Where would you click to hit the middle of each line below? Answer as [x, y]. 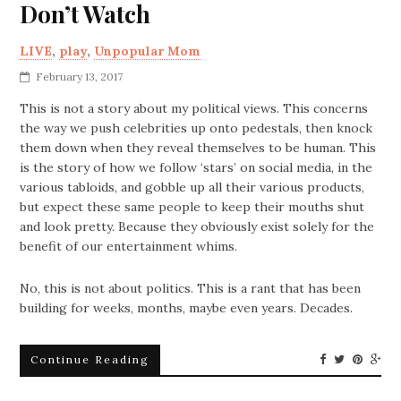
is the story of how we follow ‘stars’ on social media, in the [196, 168]
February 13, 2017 [80, 77]
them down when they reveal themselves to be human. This [198, 148]
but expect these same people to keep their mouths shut [192, 207]
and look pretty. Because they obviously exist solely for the [197, 227]
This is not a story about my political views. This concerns [194, 109]
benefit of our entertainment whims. [129, 247]
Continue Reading [90, 360]
